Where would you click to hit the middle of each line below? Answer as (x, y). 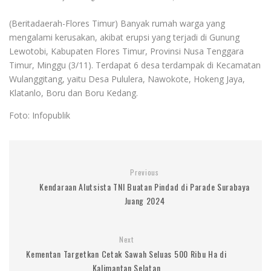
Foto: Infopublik (40, 115)
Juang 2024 (145, 200)
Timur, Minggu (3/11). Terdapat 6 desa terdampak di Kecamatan (135, 65)
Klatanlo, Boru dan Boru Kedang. (73, 93)
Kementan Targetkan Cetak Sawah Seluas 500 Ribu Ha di (126, 253)
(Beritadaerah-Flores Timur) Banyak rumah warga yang (117, 23)
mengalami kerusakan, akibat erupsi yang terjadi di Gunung (124, 37)
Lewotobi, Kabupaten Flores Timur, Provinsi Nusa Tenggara (126, 51)
